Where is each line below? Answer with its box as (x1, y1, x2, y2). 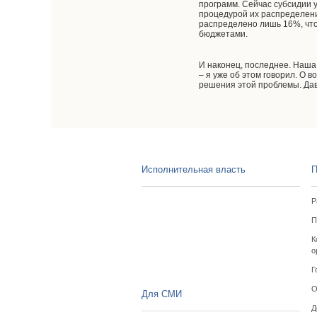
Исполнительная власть (141, 164, 246, 175)
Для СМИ (141, 289, 182, 299)
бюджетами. (199, 29, 248, 39)
